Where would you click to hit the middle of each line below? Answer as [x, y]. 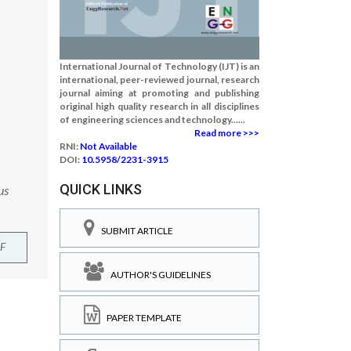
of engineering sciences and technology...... [152, 119]
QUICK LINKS [101, 189]
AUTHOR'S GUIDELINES [157, 274]
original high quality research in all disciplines [159, 106]
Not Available [109, 146]
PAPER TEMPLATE [141, 318]
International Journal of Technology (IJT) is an [159, 66]
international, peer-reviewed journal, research [159, 80]
